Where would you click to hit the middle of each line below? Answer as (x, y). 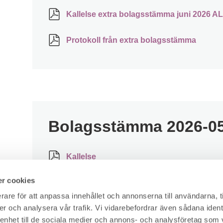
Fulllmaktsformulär (101, 183)
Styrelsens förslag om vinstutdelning (135, 209)
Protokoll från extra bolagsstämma (130, 40)
